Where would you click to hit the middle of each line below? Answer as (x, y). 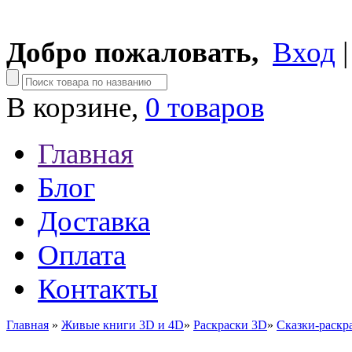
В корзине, (76, 107)
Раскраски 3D (230, 325)
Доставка (94, 221)
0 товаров (205, 107)
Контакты (98, 289)
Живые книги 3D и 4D (123, 325)
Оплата (82, 255)
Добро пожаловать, (132, 52)
